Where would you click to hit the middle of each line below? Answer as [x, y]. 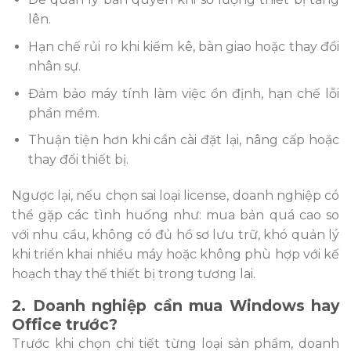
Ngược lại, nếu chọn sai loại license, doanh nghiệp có [175, 196]
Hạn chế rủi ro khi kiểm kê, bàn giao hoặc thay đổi [183, 47]
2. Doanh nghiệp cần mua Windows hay [175, 306]
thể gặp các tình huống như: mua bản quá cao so [175, 215]
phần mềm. [63, 113]
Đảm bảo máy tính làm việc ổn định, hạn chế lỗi [183, 93]
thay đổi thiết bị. [78, 160]
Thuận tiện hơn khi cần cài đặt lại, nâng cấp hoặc [183, 140]
